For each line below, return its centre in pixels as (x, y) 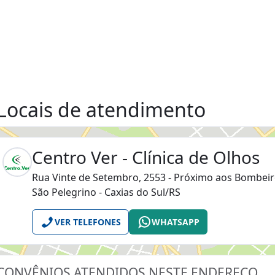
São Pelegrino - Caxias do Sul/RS (106, 192)
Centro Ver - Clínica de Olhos (146, 157)
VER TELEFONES (88, 222)
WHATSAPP (176, 222)
